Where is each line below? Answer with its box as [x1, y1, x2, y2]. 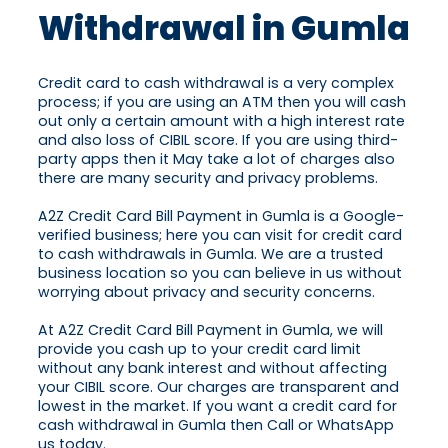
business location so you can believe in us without [38, 263, 402, 284]
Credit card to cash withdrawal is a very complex [38, 73, 394, 94]
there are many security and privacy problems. [38, 168, 378, 189]
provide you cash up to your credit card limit [38, 339, 361, 360]
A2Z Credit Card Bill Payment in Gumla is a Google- [38, 206, 404, 227]
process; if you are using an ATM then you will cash [38, 92, 406, 113]
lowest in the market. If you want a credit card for [38, 396, 397, 417]
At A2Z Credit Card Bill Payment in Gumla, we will [38, 320, 383, 341]
